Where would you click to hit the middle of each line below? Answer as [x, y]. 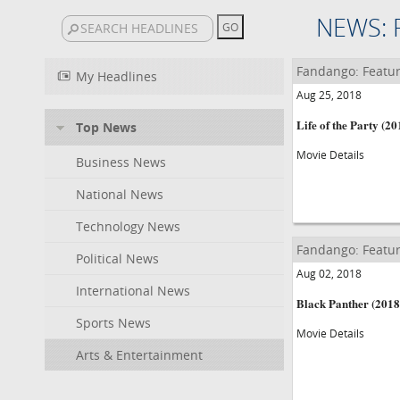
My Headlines [117, 76]
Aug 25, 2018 [329, 95]
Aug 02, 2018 [329, 273]
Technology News [128, 226]
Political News [117, 258]
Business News [121, 162]
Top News [106, 127]
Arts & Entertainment [139, 355]
